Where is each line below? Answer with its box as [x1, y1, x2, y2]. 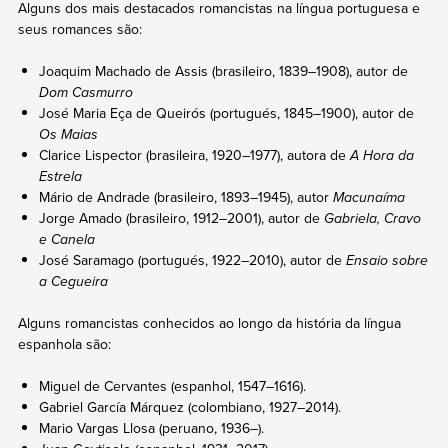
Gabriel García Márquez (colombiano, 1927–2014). [39, 397, 342, 418]
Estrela [39, 165, 83, 187]
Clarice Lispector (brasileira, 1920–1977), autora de [39, 144, 351, 165]
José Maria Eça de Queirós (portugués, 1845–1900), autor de [39, 102, 415, 123]
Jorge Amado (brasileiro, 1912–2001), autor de [39, 207, 325, 228]
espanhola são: [17, 334, 111, 355]
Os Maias [39, 123, 99, 145]
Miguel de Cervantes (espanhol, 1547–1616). [39, 376, 307, 397]
